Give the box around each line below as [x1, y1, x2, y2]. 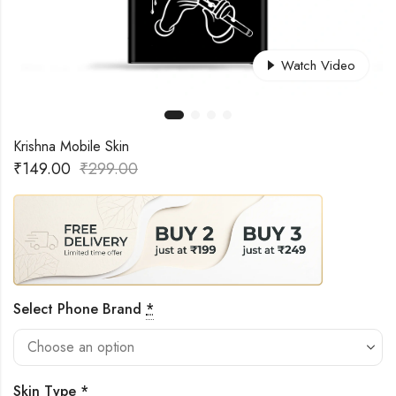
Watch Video [281, 55, 355, 75]
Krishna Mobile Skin [13, 136, 129, 156]
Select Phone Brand [13, 298, 141, 319]
